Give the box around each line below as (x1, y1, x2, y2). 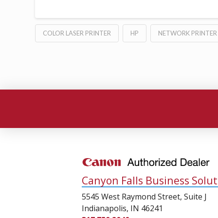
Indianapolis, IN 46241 (82, 202, 163, 214)
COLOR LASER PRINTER (43, 29, 111, 37)
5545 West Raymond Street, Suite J (82, 191, 207, 202)
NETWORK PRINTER (158, 29, 217, 37)
